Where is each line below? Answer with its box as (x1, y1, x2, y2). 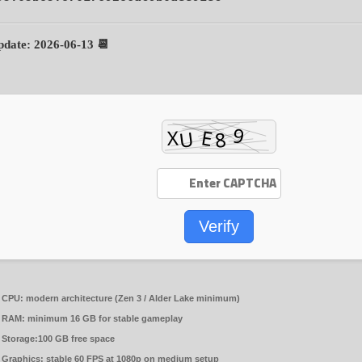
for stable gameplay (96, 313, 183, 323)
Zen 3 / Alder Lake (118, 293, 194, 303)
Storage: (2, 333, 38, 343)
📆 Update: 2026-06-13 (94, 37, 109, 51)
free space (69, 333, 115, 343)
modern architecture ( (23, 293, 118, 303)
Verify (199, 217, 239, 235)
